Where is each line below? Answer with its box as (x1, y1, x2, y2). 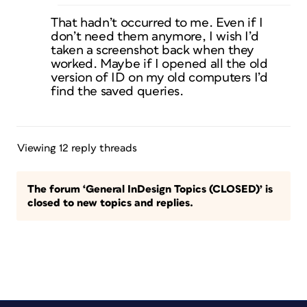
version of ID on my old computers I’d (51, 71, 268, 84)
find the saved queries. (51, 85, 184, 98)
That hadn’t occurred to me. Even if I (51, 16, 263, 29)
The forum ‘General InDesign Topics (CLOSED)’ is (27, 184, 273, 195)
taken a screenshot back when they (51, 44, 255, 57)
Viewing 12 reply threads (17, 143, 137, 153)
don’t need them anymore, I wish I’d (51, 30, 259, 43)
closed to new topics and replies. (27, 197, 193, 208)
